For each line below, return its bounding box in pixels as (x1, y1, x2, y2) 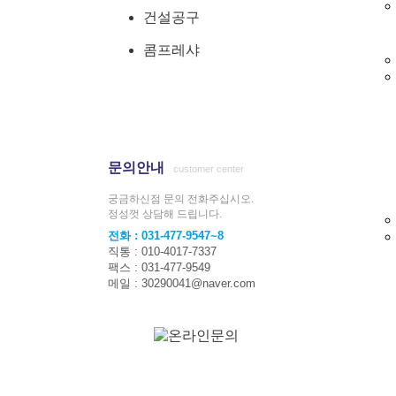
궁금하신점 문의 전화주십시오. (108, 193, 254, 205)
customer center (173, 164, 244, 174)
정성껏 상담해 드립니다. (108, 208, 222, 220)
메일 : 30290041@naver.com (108, 277, 255, 290)
